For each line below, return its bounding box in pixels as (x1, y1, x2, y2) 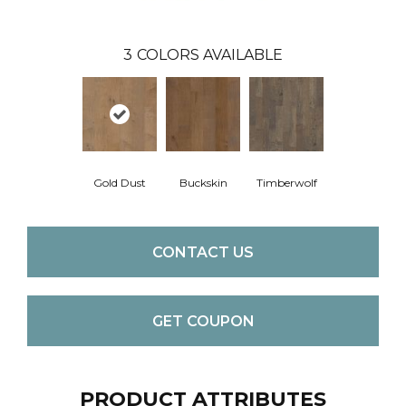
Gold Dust (93, 176, 146, 189)
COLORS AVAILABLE (137, 46, 283, 63)
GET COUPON (151, 312, 255, 330)
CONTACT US (152, 243, 254, 261)
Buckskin (179, 176, 227, 189)
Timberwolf (256, 176, 317, 189)
